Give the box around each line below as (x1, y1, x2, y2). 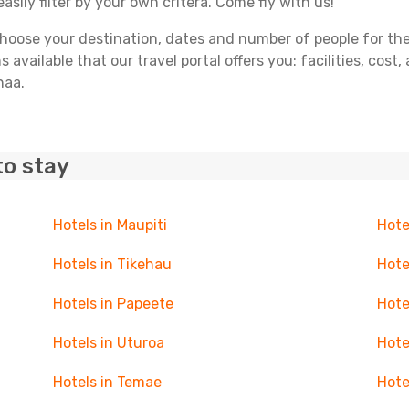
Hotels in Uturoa (52, 334, 164, 351)
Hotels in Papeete (52, 295, 173, 312)
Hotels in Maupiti (52, 216, 167, 234)
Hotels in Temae (52, 373, 162, 391)
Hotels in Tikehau (52, 256, 172, 273)
